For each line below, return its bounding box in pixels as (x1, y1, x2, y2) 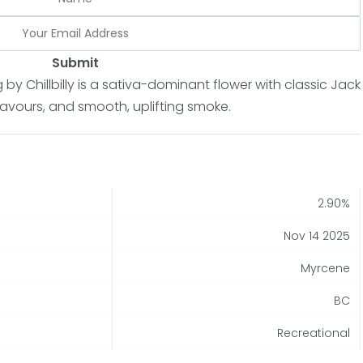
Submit (51, 53, 99, 72)
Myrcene (301, 259, 351, 276)
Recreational (277, 324, 351, 341)
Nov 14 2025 (284, 227, 351, 244)
